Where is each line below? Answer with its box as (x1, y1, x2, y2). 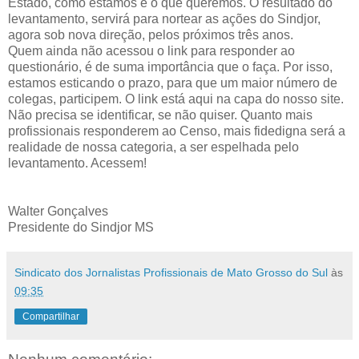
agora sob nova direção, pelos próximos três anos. (8, 27, 293, 42)
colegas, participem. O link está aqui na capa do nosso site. (8, 91, 344, 106)
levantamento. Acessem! (8, 155, 147, 170)
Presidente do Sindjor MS (8, 220, 154, 234)
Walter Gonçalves (8, 204, 108, 218)
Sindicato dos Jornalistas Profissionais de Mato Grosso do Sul (14, 265, 328, 279)
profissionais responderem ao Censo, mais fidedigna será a (8, 123, 345, 138)
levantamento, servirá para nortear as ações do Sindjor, (8, 11, 321, 26)
